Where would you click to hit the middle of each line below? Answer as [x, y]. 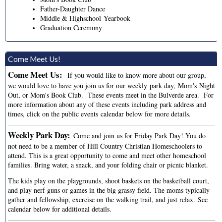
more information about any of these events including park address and [107, 104]
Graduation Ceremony [71, 27]
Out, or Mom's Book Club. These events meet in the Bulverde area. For [111, 95]
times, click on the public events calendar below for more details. [99, 113]
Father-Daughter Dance [73, 8]
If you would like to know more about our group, [137, 75]
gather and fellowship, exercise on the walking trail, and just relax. [103, 200]
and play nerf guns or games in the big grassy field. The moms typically [109, 190]
